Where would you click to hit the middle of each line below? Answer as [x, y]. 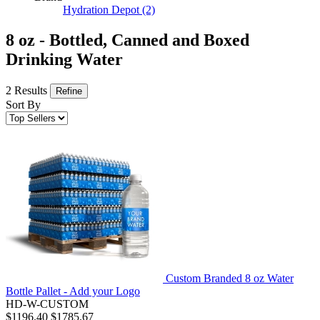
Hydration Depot [101, 10]
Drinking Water [64, 60]
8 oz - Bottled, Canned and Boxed [127, 40]
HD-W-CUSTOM [47, 304]
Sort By [23, 105]
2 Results [28, 91]
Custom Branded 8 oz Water [230, 279]
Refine [69, 91]
